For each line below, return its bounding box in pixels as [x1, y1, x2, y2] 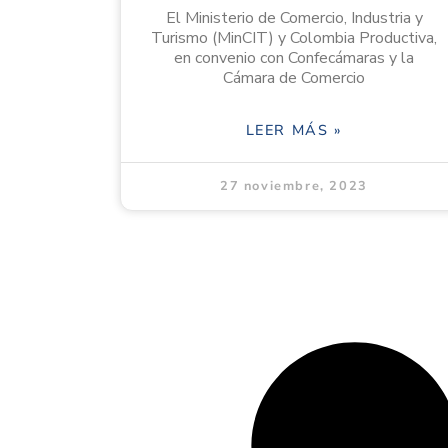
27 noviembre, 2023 [220, 177, 368, 196]
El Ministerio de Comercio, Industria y [165, 7, 423, 30]
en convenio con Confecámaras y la [174, 47, 414, 70]
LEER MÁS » [245, 120, 343, 141]
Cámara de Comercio [223, 67, 365, 90]
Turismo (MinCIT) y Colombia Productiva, [151, 27, 437, 50]
